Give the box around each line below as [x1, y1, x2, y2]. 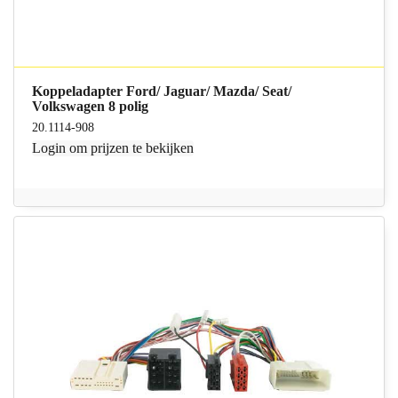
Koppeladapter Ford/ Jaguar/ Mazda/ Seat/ [32, 84, 292, 99]
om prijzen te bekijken [66, 140, 195, 156]
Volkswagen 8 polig [32, 99, 149, 115]
